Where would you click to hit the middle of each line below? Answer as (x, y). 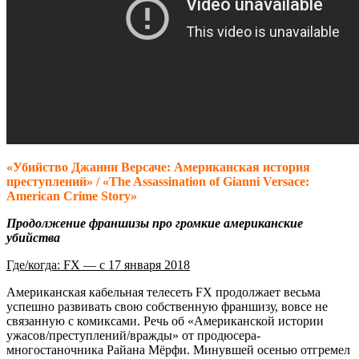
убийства (33, 237)
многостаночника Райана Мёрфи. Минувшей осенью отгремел (178, 349)
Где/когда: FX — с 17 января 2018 (98, 264)
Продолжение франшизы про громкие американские (155, 223)
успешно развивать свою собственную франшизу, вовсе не (167, 306)
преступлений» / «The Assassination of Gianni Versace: (158, 181)
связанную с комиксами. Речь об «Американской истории (165, 321)
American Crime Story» (72, 196)
